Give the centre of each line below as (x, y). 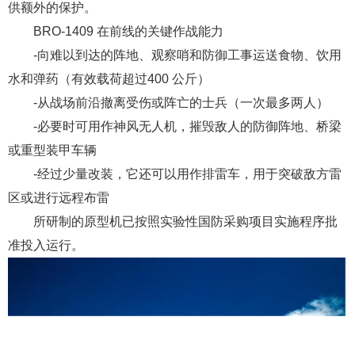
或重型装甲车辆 (52, 151)
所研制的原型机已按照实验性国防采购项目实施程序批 (185, 222)
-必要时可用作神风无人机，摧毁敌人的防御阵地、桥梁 (187, 127)
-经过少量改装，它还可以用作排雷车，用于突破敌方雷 (187, 174)
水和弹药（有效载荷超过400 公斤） (109, 79)
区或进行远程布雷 (59, 198)
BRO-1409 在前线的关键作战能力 (128, 32)
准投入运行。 (46, 246)
